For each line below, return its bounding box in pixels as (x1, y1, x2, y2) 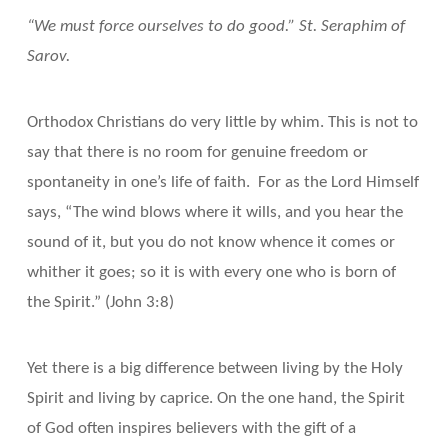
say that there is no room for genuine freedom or (26, 143, 368, 161)
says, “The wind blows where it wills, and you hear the (26, 203, 403, 221)
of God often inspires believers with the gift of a (26, 420, 356, 438)
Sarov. (26, 47, 70, 65)
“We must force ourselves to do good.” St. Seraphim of (26, 17, 405, 35)
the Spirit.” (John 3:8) (26, 293, 174, 311)
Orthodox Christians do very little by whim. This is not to (26, 113, 418, 131)
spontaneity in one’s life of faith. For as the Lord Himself (26, 173, 419, 191)
